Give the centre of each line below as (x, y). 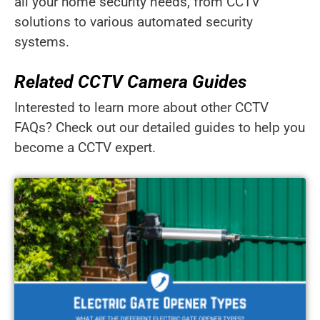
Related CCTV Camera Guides (130, 81)
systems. (42, 42)
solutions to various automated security (134, 22)
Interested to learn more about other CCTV (141, 107)
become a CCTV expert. (85, 147)
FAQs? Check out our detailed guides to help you (160, 127)
